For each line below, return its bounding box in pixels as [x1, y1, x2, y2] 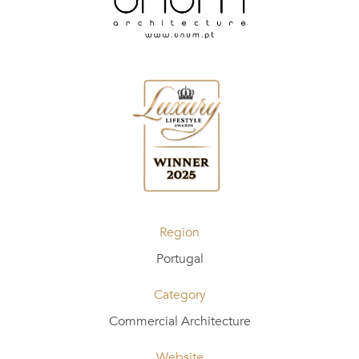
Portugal [155, 249, 204, 268]
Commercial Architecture [108, 312, 251, 330]
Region [159, 223, 200, 241]
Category [153, 285, 206, 304]
